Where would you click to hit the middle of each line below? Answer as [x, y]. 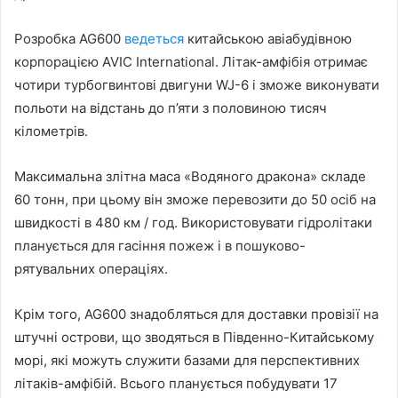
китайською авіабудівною [268, 38]
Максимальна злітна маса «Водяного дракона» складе [190, 176]
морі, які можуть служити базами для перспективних [187, 360]
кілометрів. [51, 131]
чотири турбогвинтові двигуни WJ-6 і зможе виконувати [197, 84]
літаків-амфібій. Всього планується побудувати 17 [176, 383]
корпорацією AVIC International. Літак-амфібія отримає [191, 61]
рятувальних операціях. [91, 268]
